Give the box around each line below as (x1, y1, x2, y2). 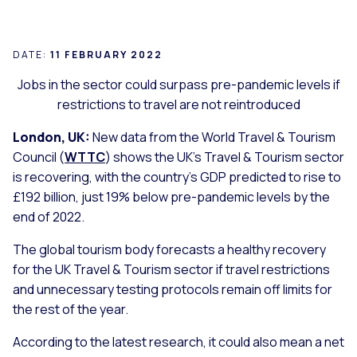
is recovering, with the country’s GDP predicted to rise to (13, 167, 341, 186)
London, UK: (13, 127, 90, 146)
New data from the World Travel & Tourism (90, 127, 335, 146)
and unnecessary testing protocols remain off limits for (13, 280, 332, 298)
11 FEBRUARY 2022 (50, 47, 163, 61)
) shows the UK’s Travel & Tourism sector (105, 147, 344, 166)
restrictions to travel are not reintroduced (57, 95, 300, 113)
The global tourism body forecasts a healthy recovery (13, 240, 326, 258)
